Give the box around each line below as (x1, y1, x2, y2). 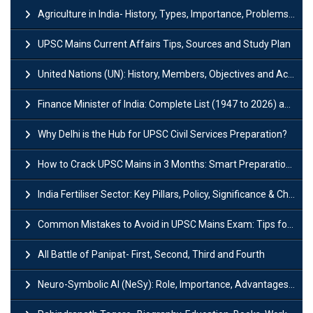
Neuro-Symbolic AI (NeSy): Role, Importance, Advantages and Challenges (38, 278, 289, 290)
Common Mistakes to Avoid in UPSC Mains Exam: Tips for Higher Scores (38, 218, 287, 230)
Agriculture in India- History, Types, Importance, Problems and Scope (38, 8, 289, 20)
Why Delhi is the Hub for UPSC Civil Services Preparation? (38, 128, 287, 140)
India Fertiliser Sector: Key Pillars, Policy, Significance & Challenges (38, 188, 289, 200)
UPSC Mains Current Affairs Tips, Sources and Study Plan (38, 38, 291, 50)
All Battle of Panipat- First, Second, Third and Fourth (38, 248, 265, 260)
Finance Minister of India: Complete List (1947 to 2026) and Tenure (38, 98, 284, 110)
